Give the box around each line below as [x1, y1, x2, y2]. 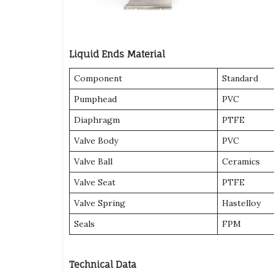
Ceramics [222, 155, 260, 167]
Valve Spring [74, 197, 125, 209]
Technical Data [69, 258, 136, 270]
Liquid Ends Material [69, 48, 165, 60]
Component [74, 72, 122, 84]
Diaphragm [74, 114, 120, 125]
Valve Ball [74, 155, 113, 167]
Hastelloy [222, 197, 261, 209]
